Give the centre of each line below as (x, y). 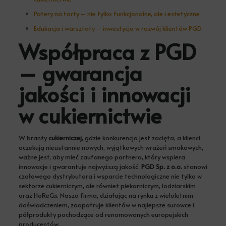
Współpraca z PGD (107, 51)
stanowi (194, 166)
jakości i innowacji (104, 94)
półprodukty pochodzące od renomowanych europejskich (103, 214)
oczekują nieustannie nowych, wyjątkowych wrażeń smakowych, (111, 147)
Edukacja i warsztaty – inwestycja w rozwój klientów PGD (118, 28)
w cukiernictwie (90, 115)
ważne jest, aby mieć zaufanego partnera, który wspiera (102, 157)
